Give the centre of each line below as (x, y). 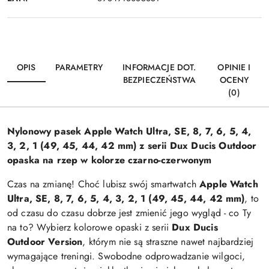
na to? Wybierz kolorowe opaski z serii (90, 227)
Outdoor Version (45, 242)
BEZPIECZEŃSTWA (159, 80)
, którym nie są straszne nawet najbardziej (168, 242)
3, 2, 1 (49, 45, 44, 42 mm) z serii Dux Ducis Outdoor (132, 146)
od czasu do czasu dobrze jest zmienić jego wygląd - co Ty (129, 213)
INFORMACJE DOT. (159, 67)
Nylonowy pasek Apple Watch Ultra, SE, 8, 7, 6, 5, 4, (129, 131)
